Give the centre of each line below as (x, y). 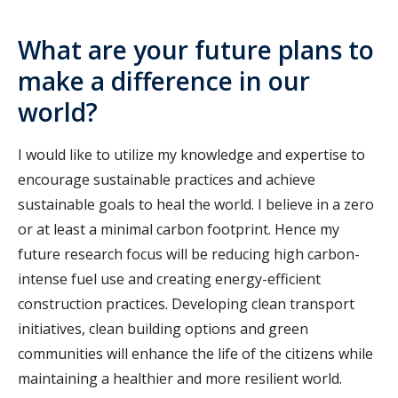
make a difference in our (164, 80)
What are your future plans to (196, 49)
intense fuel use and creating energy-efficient (169, 279)
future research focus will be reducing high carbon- (189, 254)
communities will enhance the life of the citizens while (195, 353)
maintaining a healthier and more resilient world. (182, 378)
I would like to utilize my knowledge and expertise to (191, 154)
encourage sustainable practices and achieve (167, 179)
